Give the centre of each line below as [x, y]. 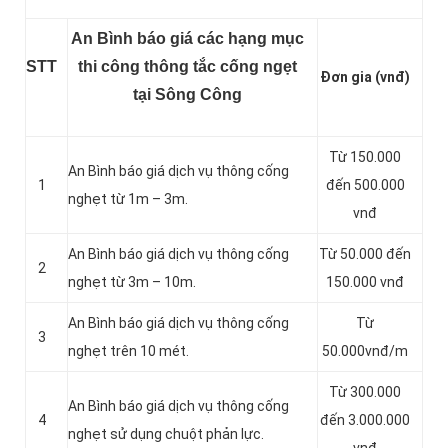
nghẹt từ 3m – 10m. [132, 282]
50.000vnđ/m [365, 351]
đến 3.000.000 [365, 420]
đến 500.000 [365, 185]
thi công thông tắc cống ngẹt [187, 67]
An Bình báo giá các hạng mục [187, 39]
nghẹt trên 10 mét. [128, 351]
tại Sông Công [187, 95]
